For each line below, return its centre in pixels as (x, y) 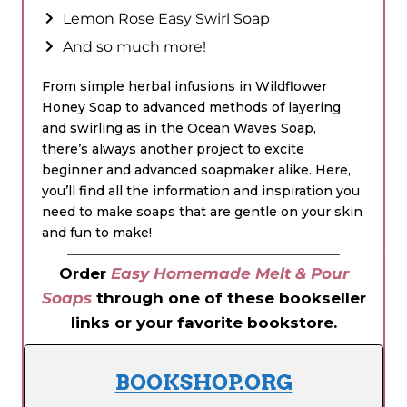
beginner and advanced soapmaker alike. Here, (196, 169)
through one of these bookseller (228, 298)
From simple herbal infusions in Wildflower (184, 86)
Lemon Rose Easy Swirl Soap (166, 18)
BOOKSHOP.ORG (203, 382)
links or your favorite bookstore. (203, 322)
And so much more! (134, 46)
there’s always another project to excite (173, 149)
